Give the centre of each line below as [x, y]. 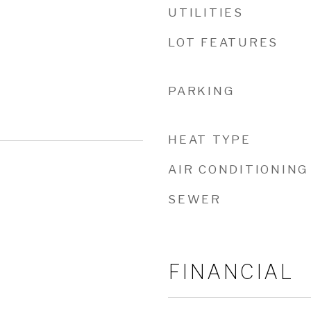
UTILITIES [206, 12]
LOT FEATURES [223, 42]
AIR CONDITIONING [238, 169]
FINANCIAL [231, 272]
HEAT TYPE [210, 140]
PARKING [201, 91]
